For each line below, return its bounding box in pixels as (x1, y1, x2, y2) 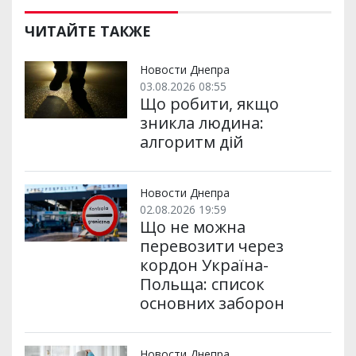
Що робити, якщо (139, 92, 279, 114)
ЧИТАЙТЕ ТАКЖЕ (25, 21, 151, 41)
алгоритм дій (139, 130, 243, 153)
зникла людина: (139, 111, 264, 133)
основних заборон (139, 292, 284, 314)
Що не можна (139, 215, 246, 238)
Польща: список (139, 273, 265, 295)
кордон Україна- (139, 253, 269, 276)
